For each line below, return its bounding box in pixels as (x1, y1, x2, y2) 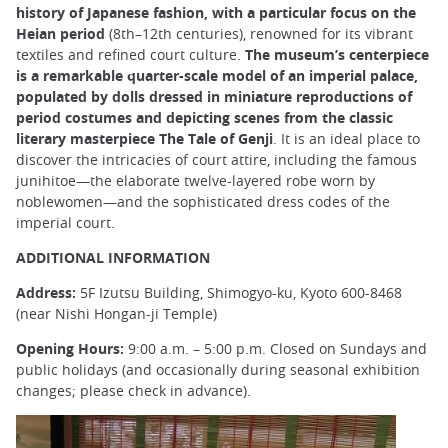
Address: (16, 282, 76, 302)
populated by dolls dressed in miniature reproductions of (16, 86, 412, 106)
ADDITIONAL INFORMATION (16, 247, 210, 267)
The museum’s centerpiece (241, 44, 429, 64)
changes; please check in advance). (16, 381, 251, 401)
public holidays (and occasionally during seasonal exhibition (16, 360, 420, 380)
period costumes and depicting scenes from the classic (16, 107, 393, 127)
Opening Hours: (16, 339, 124, 359)
